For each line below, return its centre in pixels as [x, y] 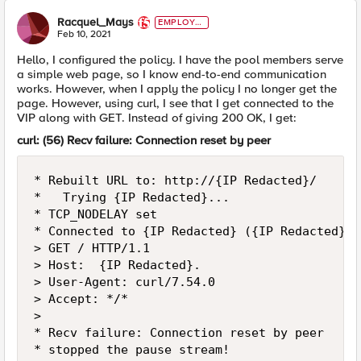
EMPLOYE [180, 23]
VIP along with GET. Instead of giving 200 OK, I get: [157, 118]
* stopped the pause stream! [132, 350]
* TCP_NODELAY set [95, 215]
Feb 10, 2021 [84, 35]
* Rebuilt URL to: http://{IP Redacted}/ [175, 181]
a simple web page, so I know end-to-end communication [172, 75]
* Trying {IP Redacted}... [132, 198]
